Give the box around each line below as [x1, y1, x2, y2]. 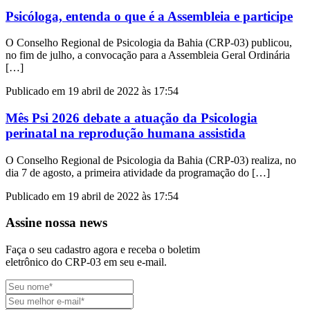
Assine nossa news [6, 215, 107, 230]
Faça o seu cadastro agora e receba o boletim [6, 244, 200, 256]
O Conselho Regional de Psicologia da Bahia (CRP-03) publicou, [6, 37, 292, 49]
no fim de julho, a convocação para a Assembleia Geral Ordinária [6, 49, 290, 62]
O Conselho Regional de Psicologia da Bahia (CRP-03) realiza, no [6, 154, 296, 166]
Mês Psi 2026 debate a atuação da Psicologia [6, 110, 257, 125]
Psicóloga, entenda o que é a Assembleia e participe [6, 8, 293, 24]
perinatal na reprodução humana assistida [6, 125, 246, 140]
